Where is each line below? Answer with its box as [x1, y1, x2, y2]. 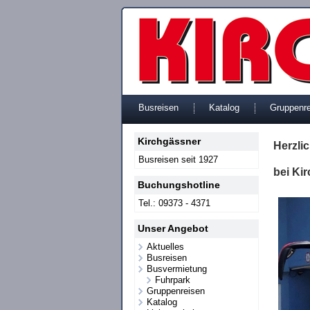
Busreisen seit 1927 [138, 154, 218, 165]
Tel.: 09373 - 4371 [138, 198, 210, 208]
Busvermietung [147, 264, 207, 274]
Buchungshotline [138, 179, 220, 190]
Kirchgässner [138, 136, 201, 147]
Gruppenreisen [147, 286, 205, 296]
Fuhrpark [155, 275, 190, 285]
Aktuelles [147, 241, 184, 252]
